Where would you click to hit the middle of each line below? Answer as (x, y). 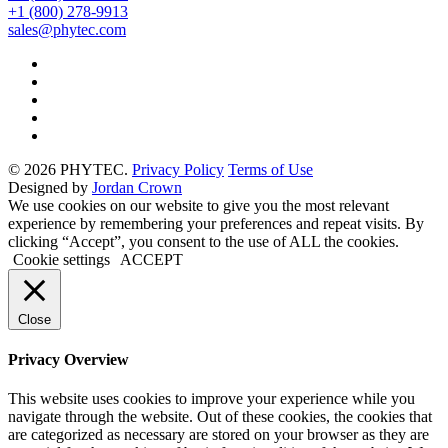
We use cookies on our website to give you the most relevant (198, 205)
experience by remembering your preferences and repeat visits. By (216, 223)
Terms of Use (270, 169)
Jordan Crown (137, 187)
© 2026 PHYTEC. (70, 169)
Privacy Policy (178, 169)
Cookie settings (61, 259)
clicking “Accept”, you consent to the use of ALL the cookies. (203, 241)
